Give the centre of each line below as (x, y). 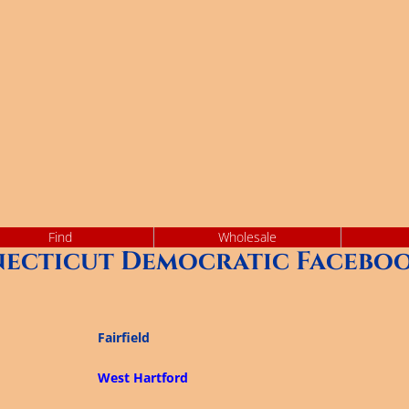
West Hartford (142, 378)
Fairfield (123, 337)
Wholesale (247, 237)
